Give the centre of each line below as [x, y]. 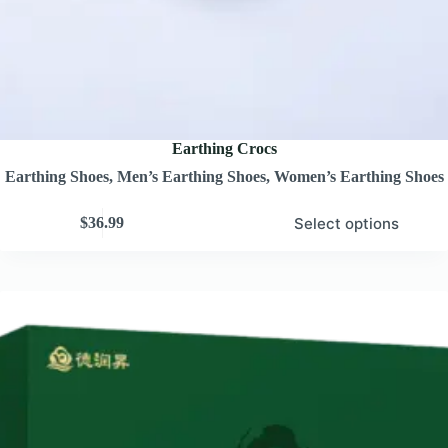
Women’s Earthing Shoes [358, 176]
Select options [346, 223]
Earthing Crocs [224, 148]
